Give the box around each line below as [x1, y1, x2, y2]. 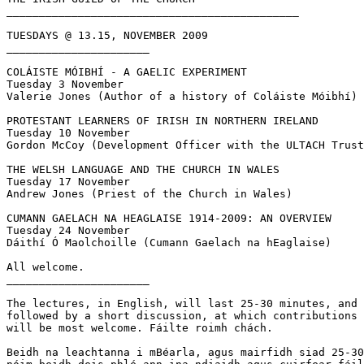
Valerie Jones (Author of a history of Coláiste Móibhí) [6, 90, 357, 103]
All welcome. [6, 261, 84, 274]
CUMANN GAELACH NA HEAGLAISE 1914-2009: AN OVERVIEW [6, 212, 331, 225]
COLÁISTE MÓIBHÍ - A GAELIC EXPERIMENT [6, 66, 247, 79]
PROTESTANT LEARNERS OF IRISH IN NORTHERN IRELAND [6, 115, 318, 128]
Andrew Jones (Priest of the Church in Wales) [6, 188, 292, 201]
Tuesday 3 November [6, 78, 123, 91]
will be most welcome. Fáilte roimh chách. [6, 322, 273, 335]
